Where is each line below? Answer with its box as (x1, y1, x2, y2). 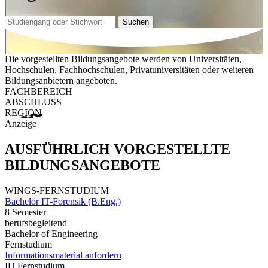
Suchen (123, 17, 149, 26)
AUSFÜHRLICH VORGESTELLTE (5, 141, 230, 157)
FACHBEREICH (5, 86, 72, 97)
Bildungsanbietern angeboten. (5, 75, 117, 86)
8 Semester (5, 206, 46, 217)
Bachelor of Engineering (5, 228, 98, 239)
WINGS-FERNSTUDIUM (5, 185, 109, 196)
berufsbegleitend (5, 217, 67, 228)
